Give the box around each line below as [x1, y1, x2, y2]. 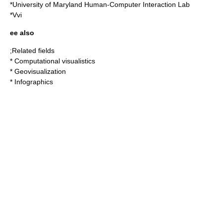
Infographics [14, 78, 53, 86]
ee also [10, 29, 34, 37]
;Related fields [10, 47, 55, 55]
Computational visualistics [14, 57, 95, 65]
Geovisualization [14, 67, 66, 75]
